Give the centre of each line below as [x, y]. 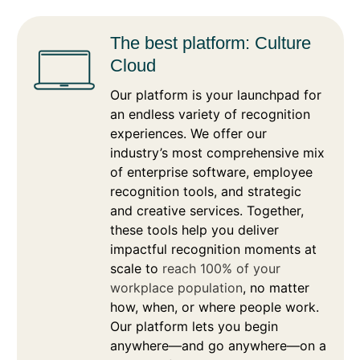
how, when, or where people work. [215, 307]
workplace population [176, 287]
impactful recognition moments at [213, 249]
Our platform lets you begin [194, 326]
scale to [136, 268]
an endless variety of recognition [210, 114]
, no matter [276, 287]
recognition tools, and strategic [206, 191]
